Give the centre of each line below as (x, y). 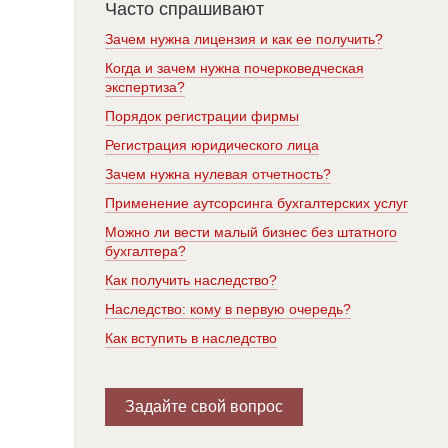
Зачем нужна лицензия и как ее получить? (244, 39)
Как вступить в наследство (191, 338)
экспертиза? (145, 87)
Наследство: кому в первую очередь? (228, 309)
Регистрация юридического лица (212, 145)
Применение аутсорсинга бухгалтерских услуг (256, 203)
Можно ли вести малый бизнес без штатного (251, 232)
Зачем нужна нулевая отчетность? (218, 174)
